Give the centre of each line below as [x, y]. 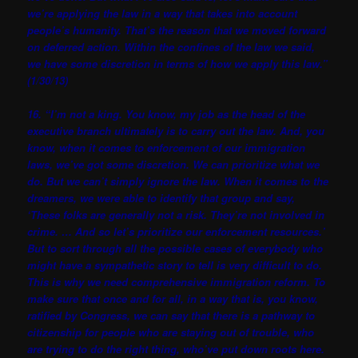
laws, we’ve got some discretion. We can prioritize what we [174, 165]
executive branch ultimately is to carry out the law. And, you [176, 131]
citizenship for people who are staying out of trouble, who [171, 332]
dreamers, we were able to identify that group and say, [161, 198]
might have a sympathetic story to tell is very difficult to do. [175, 265]
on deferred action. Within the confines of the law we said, [171, 47]
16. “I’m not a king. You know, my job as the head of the [167, 114]
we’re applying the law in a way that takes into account [163, 14]
